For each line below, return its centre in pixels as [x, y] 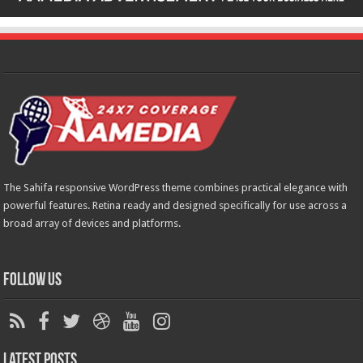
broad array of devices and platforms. [92, 223]
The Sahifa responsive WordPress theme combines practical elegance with [176, 187]
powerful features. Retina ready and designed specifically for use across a [175, 205]
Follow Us [33, 280]
